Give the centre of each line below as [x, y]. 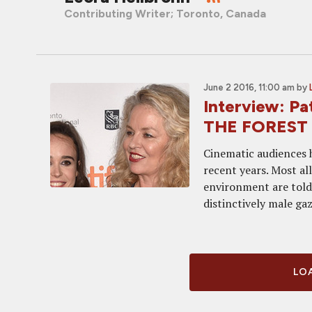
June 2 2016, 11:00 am [249, 87]
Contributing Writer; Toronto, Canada [165, 14]
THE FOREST [256, 126]
